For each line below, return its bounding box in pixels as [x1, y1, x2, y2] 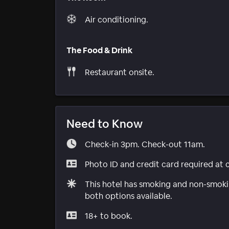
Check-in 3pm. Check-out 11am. [85, 139, 205, 150]
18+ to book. [85, 210, 132, 221]
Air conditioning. [85, 14, 148, 26]
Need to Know [66, 116, 143, 131]
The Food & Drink [66, 44, 132, 56]
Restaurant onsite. [85, 66, 154, 78]
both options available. [85, 190, 172, 201]
